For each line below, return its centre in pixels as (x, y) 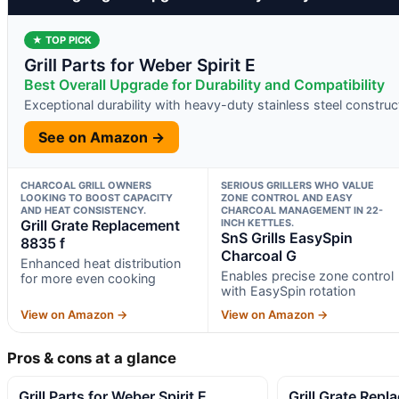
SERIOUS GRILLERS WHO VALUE (297, 185)
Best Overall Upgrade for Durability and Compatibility (204, 84)
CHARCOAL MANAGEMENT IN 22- (301, 210)
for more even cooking (88, 278)
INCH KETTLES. (257, 222)
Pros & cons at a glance (92, 358)
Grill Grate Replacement (100, 225)
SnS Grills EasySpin (286, 237)
